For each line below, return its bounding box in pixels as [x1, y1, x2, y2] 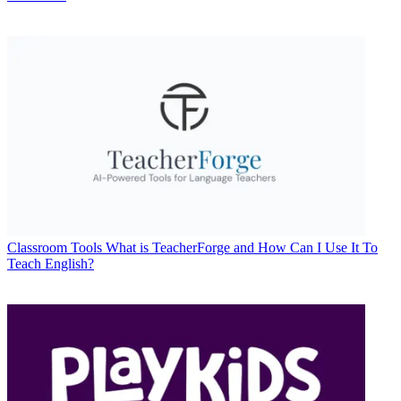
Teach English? [7, 256, 94, 272]
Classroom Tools [7, 240, 102, 256]
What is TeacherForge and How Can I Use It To [106, 240, 378, 256]
